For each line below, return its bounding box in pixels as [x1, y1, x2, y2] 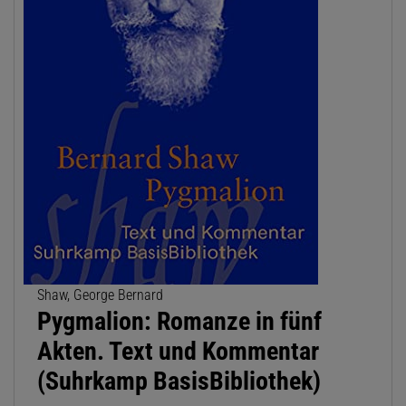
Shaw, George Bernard [37, 286, 163, 304]
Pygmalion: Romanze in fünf [37, 306, 322, 337]
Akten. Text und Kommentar [37, 336, 319, 367]
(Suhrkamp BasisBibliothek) [37, 366, 321, 397]
